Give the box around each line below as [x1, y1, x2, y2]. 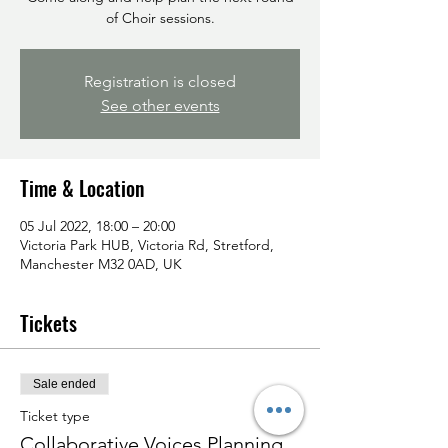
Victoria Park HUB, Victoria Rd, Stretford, [20, 236, 274, 254]
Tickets [20, 308, 77, 338]
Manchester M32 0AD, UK [20, 255, 182, 273]
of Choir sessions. [105, 9, 215, 27]
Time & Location [20, 173, 144, 203]
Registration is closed [84, 72, 236, 91]
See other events [100, 96, 220, 115]
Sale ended [33, 377, 96, 391]
